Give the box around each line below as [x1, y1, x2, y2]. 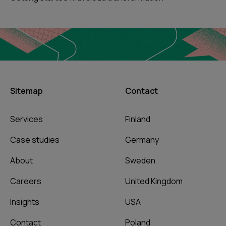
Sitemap [10, 85, 43, 97]
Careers [10, 176, 41, 187]
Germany [125, 134, 159, 146]
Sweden [125, 155, 155, 166]
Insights [10, 196, 39, 208]
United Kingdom [125, 176, 183, 187]
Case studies [10, 134, 60, 146]
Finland [125, 114, 150, 125]
